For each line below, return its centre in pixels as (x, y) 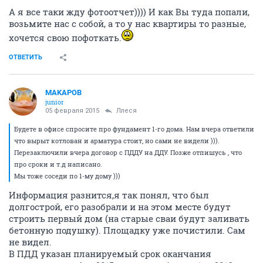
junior (55, 102)
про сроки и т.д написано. (58, 164)
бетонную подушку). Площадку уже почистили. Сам (127, 230)
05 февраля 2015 (72, 111)
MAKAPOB (63, 92)
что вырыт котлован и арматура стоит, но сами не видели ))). (117, 141)
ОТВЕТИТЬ (26, 57)
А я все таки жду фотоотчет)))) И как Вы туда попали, (129, 12)
